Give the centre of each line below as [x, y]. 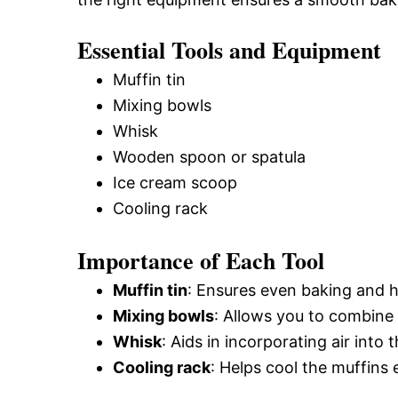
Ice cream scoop [175, 183]
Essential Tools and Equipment [229, 50]
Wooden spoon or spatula [209, 157]
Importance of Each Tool [201, 260]
